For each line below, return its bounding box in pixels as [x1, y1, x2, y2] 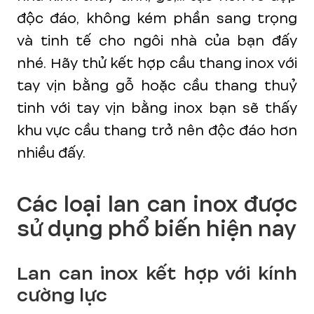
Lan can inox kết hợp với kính [17, 259, 297, 287]
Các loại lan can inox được [17, 188, 297, 221]
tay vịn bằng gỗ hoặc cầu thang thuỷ [17, 75, 297, 96]
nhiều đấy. [17, 142, 86, 163]
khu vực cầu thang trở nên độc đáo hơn [17, 120, 297, 141]
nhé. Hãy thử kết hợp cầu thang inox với [17, 53, 297, 74]
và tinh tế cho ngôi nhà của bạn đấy [17, 30, 297, 51]
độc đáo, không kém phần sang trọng [17, 8, 297, 29]
